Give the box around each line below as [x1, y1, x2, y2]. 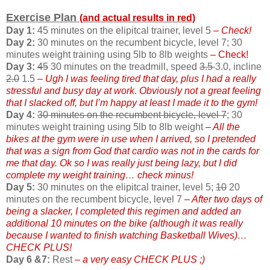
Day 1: [6, 25, 35, 36]
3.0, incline [215, 61, 262, 72]
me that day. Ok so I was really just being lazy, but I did [6, 157, 237, 168]
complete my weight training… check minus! [6, 169, 193, 180]
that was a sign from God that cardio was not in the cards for [6, 145, 259, 156]
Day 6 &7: [6, 254, 50, 265]
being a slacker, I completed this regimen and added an [6, 206, 241, 216]
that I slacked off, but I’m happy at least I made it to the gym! [6, 97, 257, 108]
